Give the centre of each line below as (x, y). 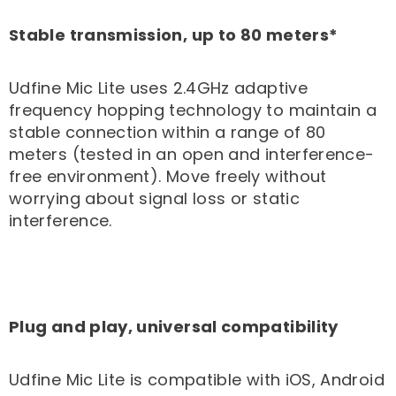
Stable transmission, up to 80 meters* (174, 35)
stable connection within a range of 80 (168, 133)
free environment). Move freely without (168, 177)
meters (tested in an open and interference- (192, 155)
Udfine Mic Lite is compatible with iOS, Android (197, 380)
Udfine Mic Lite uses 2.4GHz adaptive (158, 88)
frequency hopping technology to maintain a (193, 110)
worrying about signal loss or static (154, 199)
